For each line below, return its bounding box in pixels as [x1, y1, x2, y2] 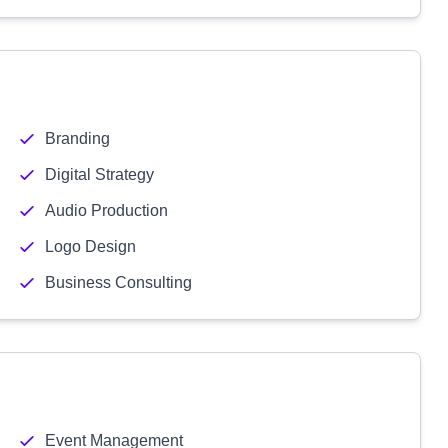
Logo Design [44, 238, 136, 255]
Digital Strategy [44, 166, 154, 183]
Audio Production [44, 202, 168, 219]
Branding [44, 130, 110, 147]
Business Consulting [44, 274, 192, 291]
